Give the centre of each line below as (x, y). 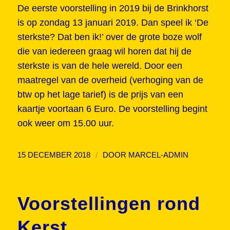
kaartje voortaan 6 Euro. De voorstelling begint (112, 109)
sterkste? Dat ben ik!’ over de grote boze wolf (109, 37)
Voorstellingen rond (109, 203)
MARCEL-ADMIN (158, 155)
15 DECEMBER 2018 (54, 155)
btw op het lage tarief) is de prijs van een (100, 95)
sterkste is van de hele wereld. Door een (100, 66)
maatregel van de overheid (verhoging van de (110, 80)
